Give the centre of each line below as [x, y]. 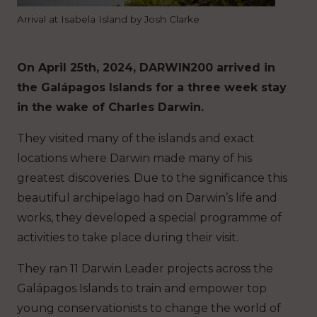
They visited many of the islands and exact [136, 139]
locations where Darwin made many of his [134, 158]
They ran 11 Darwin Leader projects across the [145, 269]
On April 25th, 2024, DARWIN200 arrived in [146, 68]
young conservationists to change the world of [149, 309]
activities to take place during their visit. [128, 238]
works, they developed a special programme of [149, 218]
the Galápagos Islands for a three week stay [152, 88]
